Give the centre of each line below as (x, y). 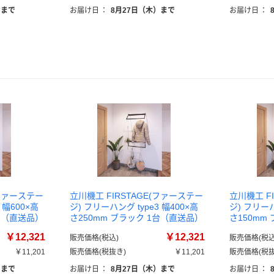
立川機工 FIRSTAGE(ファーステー (136, 196)
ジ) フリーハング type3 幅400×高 (134, 207)
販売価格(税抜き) (98, 252)
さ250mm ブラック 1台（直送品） (136, 218)
